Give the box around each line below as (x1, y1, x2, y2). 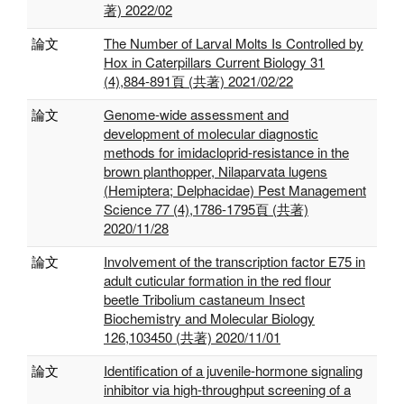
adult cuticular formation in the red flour (104, 271, 331, 289)
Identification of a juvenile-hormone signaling (104, 361, 363, 380)
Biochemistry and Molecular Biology (104, 308, 315, 327)
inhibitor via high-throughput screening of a (104, 380, 351, 399)
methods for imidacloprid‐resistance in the (104, 142, 349, 161)
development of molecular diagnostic (104, 124, 318, 142)
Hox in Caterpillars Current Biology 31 (104, 52, 325, 71)
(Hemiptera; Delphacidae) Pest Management (104, 180, 366, 199)
